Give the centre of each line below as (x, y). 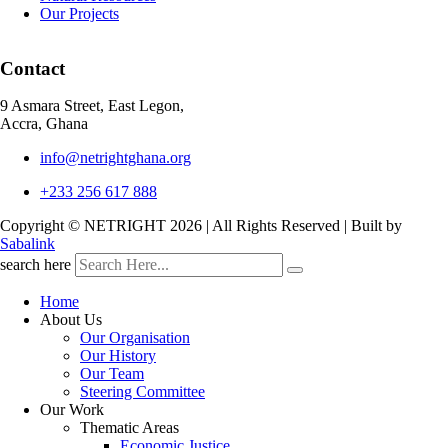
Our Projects (79, 14)
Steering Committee (142, 392)
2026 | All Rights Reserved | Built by (286, 226)
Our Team (112, 374)
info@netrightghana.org (115, 158)
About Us (71, 320)
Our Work (72, 410)
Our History (118, 356)
